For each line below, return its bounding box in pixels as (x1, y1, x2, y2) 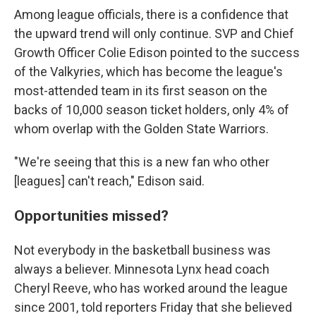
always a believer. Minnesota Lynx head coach (14, 262, 269, 276)
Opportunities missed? (14, 207, 169, 224)
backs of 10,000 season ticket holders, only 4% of (14, 102, 289, 117)
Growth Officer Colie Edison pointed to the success (14, 45, 300, 60)
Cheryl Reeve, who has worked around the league (14, 281, 288, 296)
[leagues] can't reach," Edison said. (14, 174, 205, 188)
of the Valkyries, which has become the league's (14, 64, 283, 79)
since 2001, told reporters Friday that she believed (14, 300, 292, 315)
